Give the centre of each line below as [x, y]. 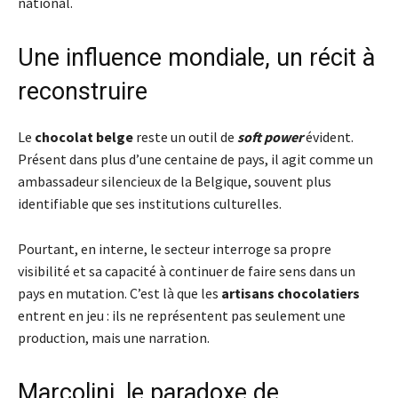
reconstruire [83, 91]
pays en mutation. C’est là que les [119, 293]
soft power [270, 136]
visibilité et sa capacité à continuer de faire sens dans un [187, 271]
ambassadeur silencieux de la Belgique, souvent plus [175, 181]
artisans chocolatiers [291, 293]
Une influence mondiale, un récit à [196, 57]
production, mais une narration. [114, 337]
